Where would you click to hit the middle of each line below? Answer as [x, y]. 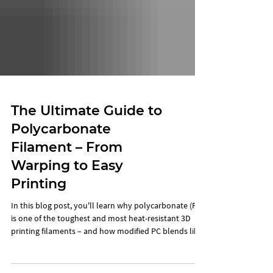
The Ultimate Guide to [87, 133]
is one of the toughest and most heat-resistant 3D [101, 240]
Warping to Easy [67, 188]
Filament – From [67, 169]
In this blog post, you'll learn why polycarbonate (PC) [108, 228]
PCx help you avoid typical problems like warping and [108, 266]
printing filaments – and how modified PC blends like [107, 253]
